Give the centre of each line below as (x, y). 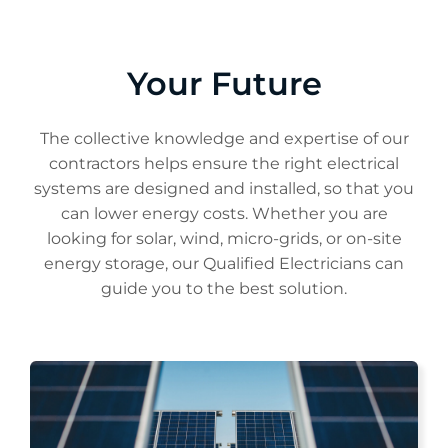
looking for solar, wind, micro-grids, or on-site (224, 239)
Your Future (224, 83)
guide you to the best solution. (224, 289)
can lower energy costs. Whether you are (224, 214)
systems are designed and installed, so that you (224, 189)
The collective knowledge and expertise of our (224, 139)
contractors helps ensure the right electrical (224, 164)
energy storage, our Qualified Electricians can (224, 264)
